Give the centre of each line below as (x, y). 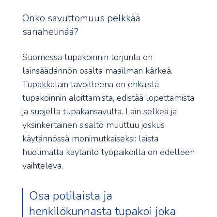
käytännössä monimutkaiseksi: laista (90, 139)
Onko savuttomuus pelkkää (81, 18)
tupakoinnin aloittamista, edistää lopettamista (108, 98)
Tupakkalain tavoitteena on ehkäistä (91, 85)
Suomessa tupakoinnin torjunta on (87, 57)
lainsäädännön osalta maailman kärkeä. (97, 71)
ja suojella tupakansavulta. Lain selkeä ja (100, 112)
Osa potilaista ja (71, 196)
